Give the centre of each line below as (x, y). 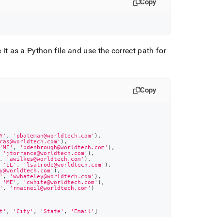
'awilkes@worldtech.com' (46, 159)
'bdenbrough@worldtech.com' (64, 147)
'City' (23, 211)
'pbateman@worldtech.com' (54, 136)
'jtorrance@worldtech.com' (46, 153)
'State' (52, 211)
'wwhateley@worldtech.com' (52, 176)
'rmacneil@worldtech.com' (51, 188)
